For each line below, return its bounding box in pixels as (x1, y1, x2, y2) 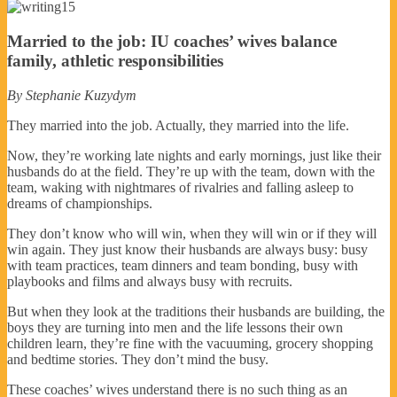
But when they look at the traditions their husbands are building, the (7, 303, 385, 319)
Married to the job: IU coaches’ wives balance (7, 32, 337, 51)
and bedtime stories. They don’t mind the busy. (7, 351, 269, 367)
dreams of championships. (7, 195, 152, 211)
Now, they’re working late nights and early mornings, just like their (7, 147, 381, 163)
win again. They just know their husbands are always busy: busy (7, 241, 368, 257)
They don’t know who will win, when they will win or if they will (7, 225, 377, 241)
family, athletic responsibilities (7, 51, 223, 71)
